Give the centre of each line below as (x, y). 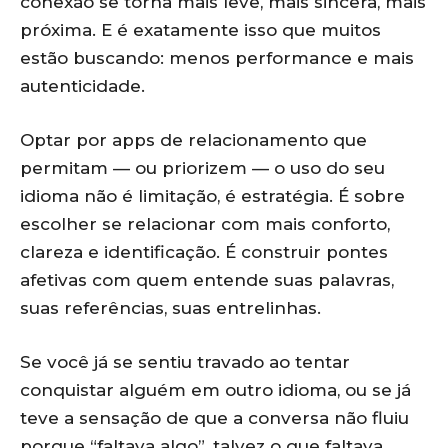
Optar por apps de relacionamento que (193, 140)
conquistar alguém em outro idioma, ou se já (215, 390)
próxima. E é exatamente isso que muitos (200, 30)
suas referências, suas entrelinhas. (170, 308)
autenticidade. (82, 86)
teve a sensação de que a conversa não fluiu (214, 418)
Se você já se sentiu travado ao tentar (185, 362)
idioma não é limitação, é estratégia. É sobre (212, 196)
